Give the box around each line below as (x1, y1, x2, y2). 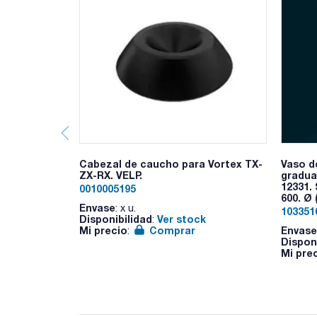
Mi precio (79, 224, 127, 236)
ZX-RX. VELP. (79, 168, 142, 181)
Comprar (149, 224, 195, 236)
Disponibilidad (79, 212, 152, 225)
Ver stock (157, 212, 206, 225)
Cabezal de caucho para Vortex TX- (79, 157, 263, 170)
